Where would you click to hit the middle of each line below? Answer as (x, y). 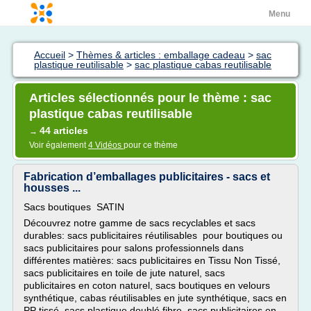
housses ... (52, 188)
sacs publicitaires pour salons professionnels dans (134, 248)
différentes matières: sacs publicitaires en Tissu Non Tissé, (152, 260)
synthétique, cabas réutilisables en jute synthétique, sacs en (155, 298)
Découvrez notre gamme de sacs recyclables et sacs (140, 223)
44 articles (64, 131)
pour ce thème (151, 145)
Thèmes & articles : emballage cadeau (161, 55)
